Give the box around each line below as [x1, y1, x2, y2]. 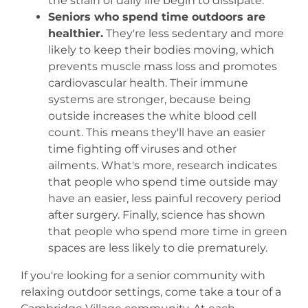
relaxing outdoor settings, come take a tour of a [20, 285, 281, 298]
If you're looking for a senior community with [20, 268, 265, 282]
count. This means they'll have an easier [47, 125, 265, 139]
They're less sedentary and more [102, 26, 284, 40]
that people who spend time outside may [47, 175, 278, 188]
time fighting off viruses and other [47, 142, 236, 155]
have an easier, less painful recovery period [47, 191, 281, 205]
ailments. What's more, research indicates [47, 158, 277, 172]
